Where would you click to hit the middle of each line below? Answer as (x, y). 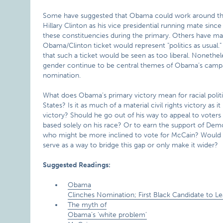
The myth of (87, 205)
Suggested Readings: (77, 165)
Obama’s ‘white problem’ (108, 215)
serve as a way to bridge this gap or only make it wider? (131, 145)
